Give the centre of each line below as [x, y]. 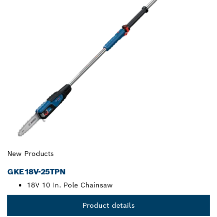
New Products [31, 154]
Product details [108, 206]
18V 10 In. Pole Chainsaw [70, 185]
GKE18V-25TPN [37, 172]
